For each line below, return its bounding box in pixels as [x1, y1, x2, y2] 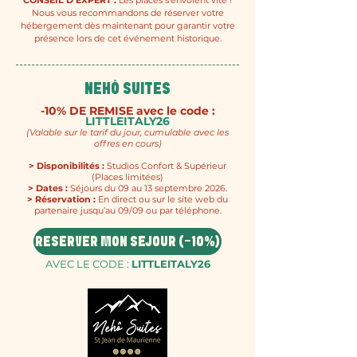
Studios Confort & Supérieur [107, 160, 226, 171]
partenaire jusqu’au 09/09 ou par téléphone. [33, 205, 222, 216]
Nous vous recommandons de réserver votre [31, 7, 224, 18]
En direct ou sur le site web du [98, 194, 228, 205]
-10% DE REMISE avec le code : [40, 104, 215, 118]
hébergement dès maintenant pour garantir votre [20, 20, 235, 31]
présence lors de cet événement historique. [33, 33, 222, 44]
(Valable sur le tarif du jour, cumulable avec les [26, 127, 229, 138]
